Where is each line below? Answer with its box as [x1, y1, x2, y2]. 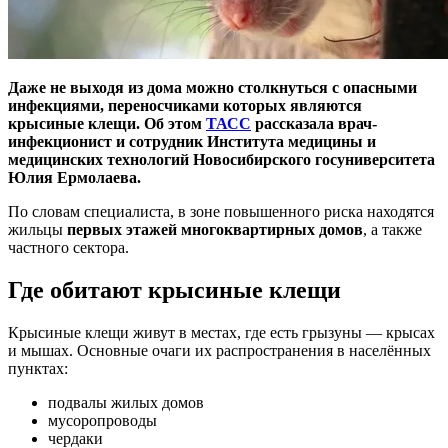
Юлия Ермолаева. [8, 168, 141, 186]
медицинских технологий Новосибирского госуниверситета [8, 150, 435, 168]
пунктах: [8, 359, 68, 377]
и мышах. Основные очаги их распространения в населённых [8, 341, 431, 359]
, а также [363, 220, 422, 238]
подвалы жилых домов [48, 393, 204, 411]
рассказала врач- [251, 114, 377, 132]
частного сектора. [8, 238, 129, 256]
